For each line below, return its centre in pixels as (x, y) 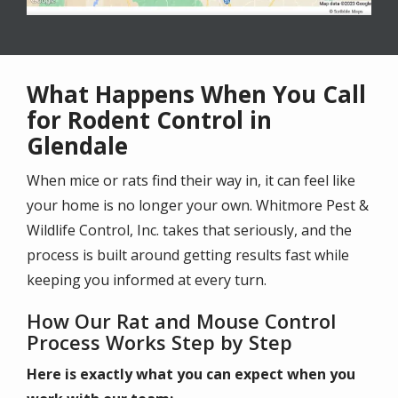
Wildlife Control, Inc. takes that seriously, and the (189, 230)
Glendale (77, 145)
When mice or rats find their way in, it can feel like (191, 180)
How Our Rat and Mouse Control (181, 320)
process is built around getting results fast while (188, 255)
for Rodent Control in (149, 119)
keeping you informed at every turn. (147, 279)
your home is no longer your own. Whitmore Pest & (198, 205)
